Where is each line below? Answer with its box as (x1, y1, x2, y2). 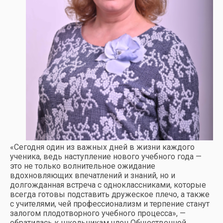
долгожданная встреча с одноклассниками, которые (10, 180, 206, 190)
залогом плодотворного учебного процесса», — (10, 208, 186, 218)
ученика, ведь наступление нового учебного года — (10, 151, 202, 161)
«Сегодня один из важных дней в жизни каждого (10, 142, 195, 152)
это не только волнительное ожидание (10, 161, 155, 171)
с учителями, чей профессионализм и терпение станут (10, 199, 210, 209)
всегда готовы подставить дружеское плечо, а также (10, 189, 210, 199)
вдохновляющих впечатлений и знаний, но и (10, 170, 175, 180)
